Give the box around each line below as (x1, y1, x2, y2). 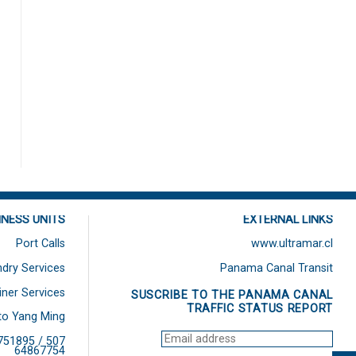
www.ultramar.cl (251, 237, 333, 251)
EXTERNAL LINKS (243, 212, 333, 226)
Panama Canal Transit (220, 261, 333, 275)
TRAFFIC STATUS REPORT (186, 301, 333, 315)
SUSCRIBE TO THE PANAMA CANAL (130, 288, 333, 302)
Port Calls (16, 237, 65, 251)
